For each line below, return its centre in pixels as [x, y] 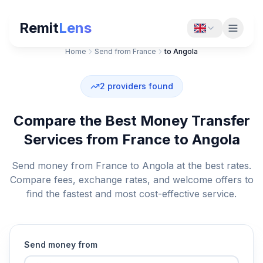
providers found [140, 86]
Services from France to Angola [131, 139]
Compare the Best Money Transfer [131, 121]
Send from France [125, 51]
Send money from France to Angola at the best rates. [131, 166]
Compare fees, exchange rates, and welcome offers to [131, 180]
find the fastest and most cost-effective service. [131, 194]
